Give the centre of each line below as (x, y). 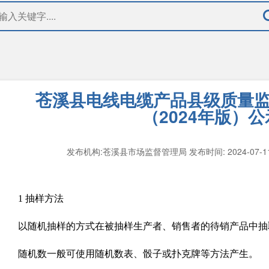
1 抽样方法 (41, 198)
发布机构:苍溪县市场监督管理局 (128, 151)
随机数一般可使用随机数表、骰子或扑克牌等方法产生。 (138, 254)
